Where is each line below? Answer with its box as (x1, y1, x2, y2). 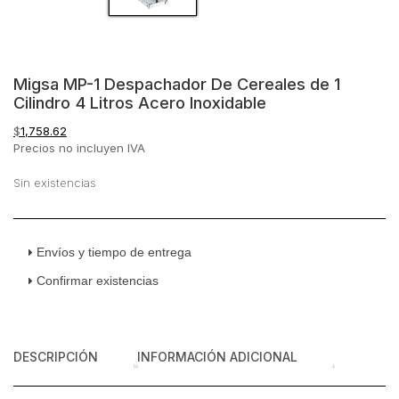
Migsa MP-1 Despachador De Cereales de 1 (13, 74, 340, 94)
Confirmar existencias (36, 273, 159, 288)
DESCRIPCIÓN (13, 349, 98, 364)
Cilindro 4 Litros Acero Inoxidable (13, 93, 266, 112)
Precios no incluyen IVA (13, 141, 145, 155)
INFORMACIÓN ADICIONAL (137, 349, 297, 364)
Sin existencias (13, 176, 96, 190)
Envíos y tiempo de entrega (36, 245, 191, 259)
